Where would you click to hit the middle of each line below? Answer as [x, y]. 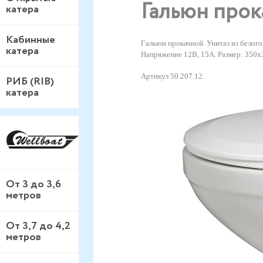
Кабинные [31, 40]
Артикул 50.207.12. [172, 76]
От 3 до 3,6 [33, 185]
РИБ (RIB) [30, 81]
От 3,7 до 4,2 [38, 226]
